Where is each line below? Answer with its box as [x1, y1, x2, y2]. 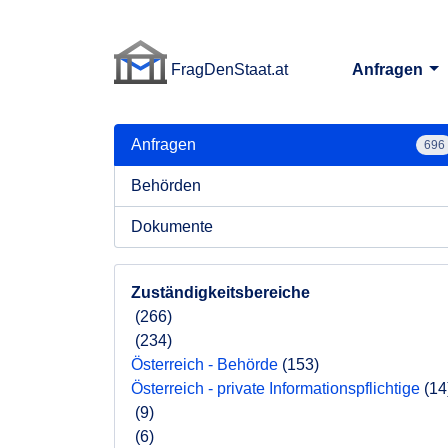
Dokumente [131, 218, 213, 235]
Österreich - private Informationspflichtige [131, 380, 420, 397]
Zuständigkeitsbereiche [131, 284, 310, 301]
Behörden [131, 177, 201, 194]
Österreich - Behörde [131, 356, 278, 373]
